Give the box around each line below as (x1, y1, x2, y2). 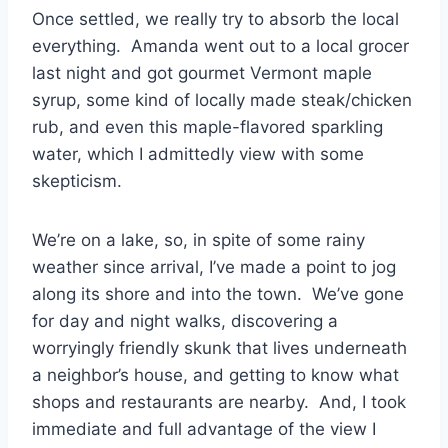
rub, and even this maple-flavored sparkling (32, 116, 383, 137)
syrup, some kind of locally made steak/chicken (32, 89, 412, 110)
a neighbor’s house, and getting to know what (32, 364, 399, 385)
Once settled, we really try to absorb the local (32, 8, 399, 29)
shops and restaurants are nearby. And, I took (32, 391, 406, 412)
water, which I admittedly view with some (32, 143, 364, 164)
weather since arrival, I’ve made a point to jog (32, 256, 396, 277)
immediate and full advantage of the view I (32, 418, 376, 439)
